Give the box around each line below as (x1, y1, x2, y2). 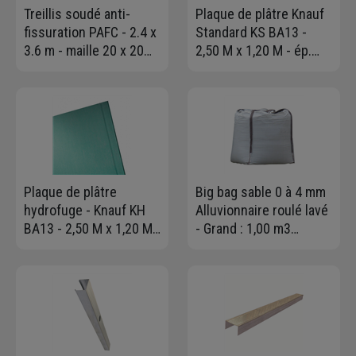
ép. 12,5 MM (24, 238, 92, 255)
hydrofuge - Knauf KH (24, 201, 145, 219)
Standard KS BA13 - (195, 23, 302, 41)
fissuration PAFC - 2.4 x (24, 23, 157, 41)
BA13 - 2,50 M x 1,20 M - (24, 219, 161, 237)
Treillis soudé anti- (24, 5, 130, 22)
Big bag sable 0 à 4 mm (195, 183, 326, 200)
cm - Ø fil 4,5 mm (24, 60, 118, 77)
